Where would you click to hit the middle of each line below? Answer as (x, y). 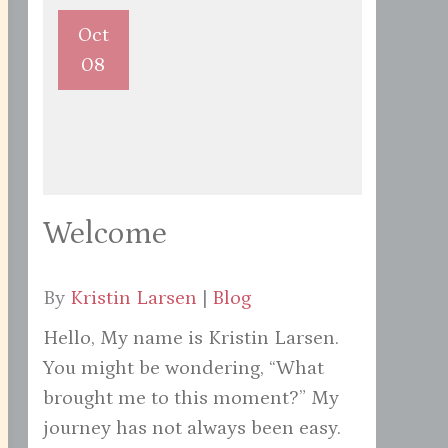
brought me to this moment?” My (190, 398)
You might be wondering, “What (183, 368)
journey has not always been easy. (191, 428)
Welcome (104, 234)
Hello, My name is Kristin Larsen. (190, 338)
